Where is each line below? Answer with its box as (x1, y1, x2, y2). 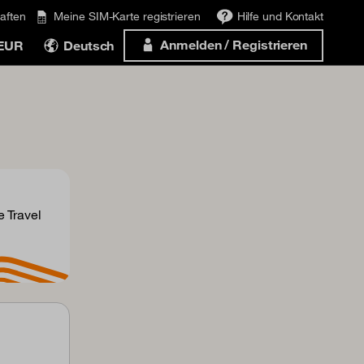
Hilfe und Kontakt (236, 9, 323, 24)
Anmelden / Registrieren (160, 37, 307, 53)
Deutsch (63, 37, 115, 54)
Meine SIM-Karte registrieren (54, 9, 201, 24)
